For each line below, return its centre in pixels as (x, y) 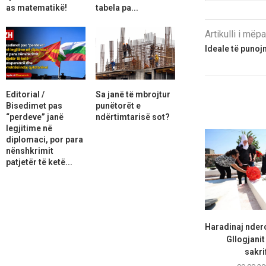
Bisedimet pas (34, 105)
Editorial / (25, 94)
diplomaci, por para (45, 139)
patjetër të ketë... (39, 162)
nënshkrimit (30, 151)
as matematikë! (37, 7)
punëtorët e (118, 105)
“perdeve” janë (35, 117)
